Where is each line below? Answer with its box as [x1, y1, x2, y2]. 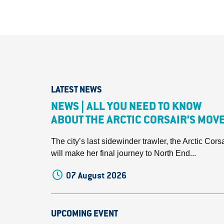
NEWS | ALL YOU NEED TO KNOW [51, 102, 201, 113]
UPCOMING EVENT [51, 210, 118, 219]
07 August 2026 [66, 171, 127, 180]
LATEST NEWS [51, 86, 102, 95]
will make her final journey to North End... [51, 149, 196, 157]
